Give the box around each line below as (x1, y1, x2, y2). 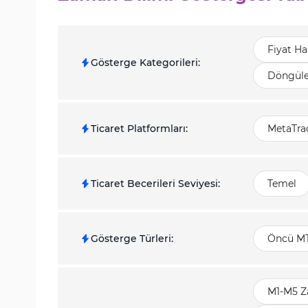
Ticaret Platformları (91, 122, 186, 135)
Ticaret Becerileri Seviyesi (91, 177, 218, 190)
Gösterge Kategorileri (91, 56, 198, 69)
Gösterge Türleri (91, 232, 171, 245)
